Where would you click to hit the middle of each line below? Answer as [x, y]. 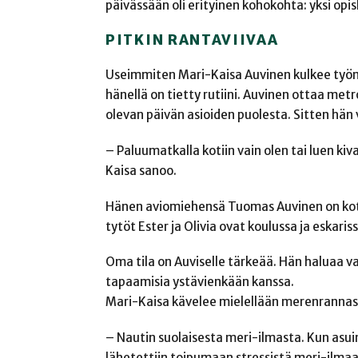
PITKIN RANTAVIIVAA [192, 40]
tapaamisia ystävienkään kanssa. [200, 282]
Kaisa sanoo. [141, 171]
